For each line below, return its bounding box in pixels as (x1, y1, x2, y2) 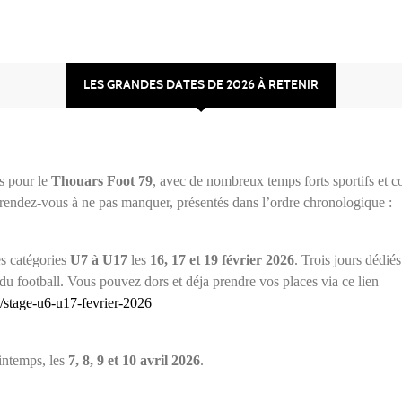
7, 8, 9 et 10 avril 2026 (68, 352, 200, 368)
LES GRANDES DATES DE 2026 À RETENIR (83, 76, 319, 92)
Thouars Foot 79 (51, 172, 153, 188)
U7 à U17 (70, 251, 127, 267)
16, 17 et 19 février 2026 (150, 251, 294, 267)
